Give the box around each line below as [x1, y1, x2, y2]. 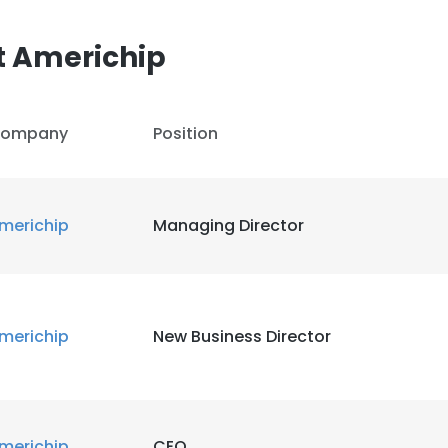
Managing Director [153, 214, 304, 237]
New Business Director [153, 325, 331, 348]
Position [153, 122, 218, 145]
